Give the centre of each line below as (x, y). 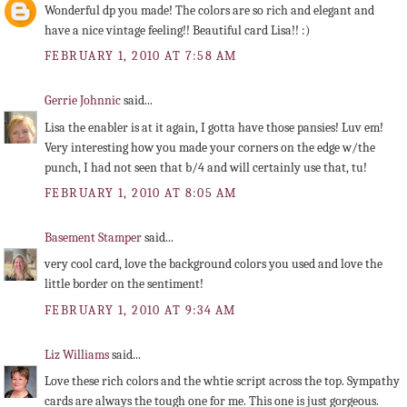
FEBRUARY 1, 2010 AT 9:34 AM (140, 310)
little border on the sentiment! (124, 284)
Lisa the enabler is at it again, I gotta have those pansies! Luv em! (214, 127)
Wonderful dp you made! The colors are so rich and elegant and (209, 10)
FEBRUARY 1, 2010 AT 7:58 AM (141, 55)
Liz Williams (78, 355)
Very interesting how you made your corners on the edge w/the (210, 147)
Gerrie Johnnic (84, 101)
